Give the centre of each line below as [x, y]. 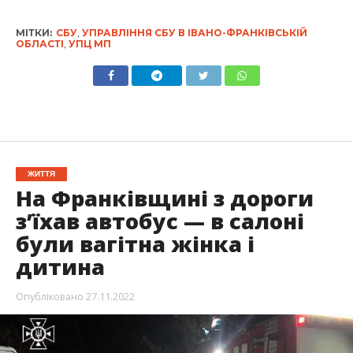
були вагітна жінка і [135, 243]
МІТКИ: [33, 32]
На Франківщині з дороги [164, 198]
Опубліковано [49, 296]
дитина [60, 266]
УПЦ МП [89, 43]
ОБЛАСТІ [39, 43]
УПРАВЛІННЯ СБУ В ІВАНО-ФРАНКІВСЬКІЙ [194, 32]
